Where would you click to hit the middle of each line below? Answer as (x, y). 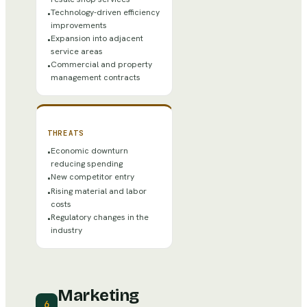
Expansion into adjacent (97, 39)
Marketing (98, 295)
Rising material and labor (99, 191)
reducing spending (87, 163)
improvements (79, 26)
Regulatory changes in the (100, 217)
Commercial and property (101, 65)
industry (66, 230)
